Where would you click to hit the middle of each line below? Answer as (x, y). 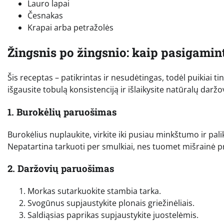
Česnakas (45, 16)
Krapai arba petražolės (70, 28)
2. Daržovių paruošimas (61, 168)
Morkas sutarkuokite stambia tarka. (94, 191)
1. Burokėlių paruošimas (62, 112)
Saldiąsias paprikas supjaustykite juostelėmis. (113, 215)
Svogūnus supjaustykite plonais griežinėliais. (111, 203)
